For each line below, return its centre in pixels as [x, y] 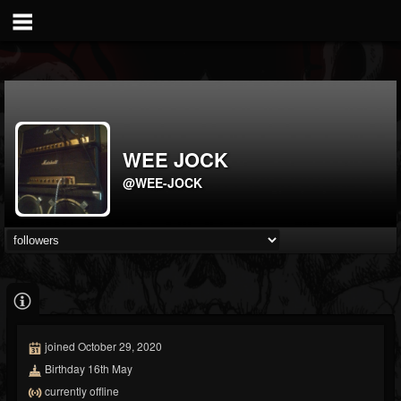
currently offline [81, 390]
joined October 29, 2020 [102, 346]
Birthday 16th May [87, 369]
